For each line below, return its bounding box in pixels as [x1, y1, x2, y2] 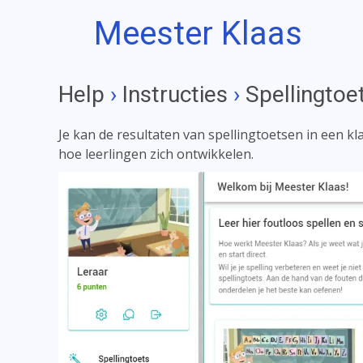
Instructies [122, 81, 228, 108]
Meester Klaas [94, 15, 302, 53]
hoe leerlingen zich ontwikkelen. [58, 145, 254, 163]
